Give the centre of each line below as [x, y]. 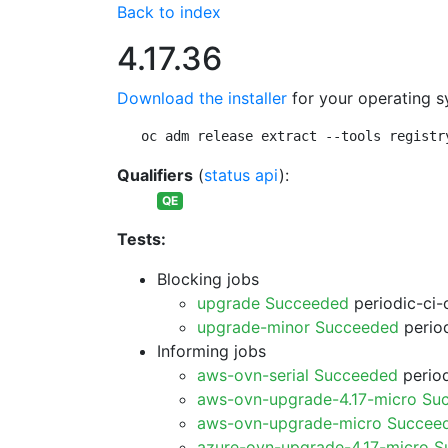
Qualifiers [155, 175]
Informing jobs [211, 351]
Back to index [169, 12]
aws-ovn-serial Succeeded [297, 375]
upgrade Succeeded [273, 303]
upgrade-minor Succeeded [298, 327]
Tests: [141, 239]
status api [241, 175]
